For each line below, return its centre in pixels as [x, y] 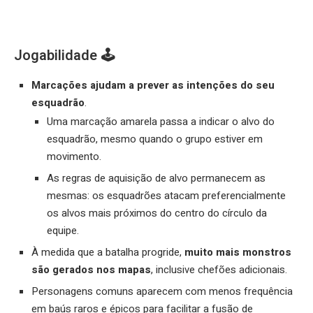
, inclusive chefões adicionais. [219, 270]
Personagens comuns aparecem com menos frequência [162, 292]
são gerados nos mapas [91, 270]
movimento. [74, 157]
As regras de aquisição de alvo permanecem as [156, 179]
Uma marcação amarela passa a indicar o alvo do [161, 122]
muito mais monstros [238, 253]
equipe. [63, 231]
